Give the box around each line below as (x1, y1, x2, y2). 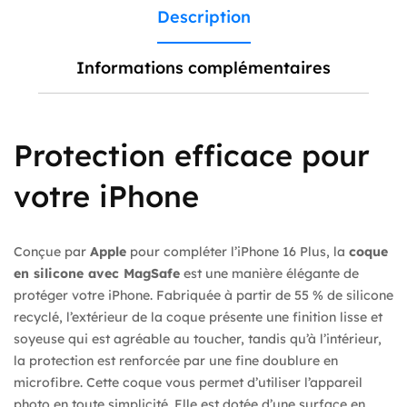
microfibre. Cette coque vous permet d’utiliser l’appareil (14, 373, 362, 391)
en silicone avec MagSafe (14, 264, 180, 282)
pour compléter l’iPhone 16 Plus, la (126, 243, 349, 260)
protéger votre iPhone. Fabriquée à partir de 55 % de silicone (14, 286, 393, 303)
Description (156, 6, 251, 28)
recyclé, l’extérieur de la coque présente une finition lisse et (14, 308, 382, 325)
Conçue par (14, 243, 90, 260)
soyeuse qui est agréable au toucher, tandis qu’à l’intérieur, (14, 330, 382, 347)
